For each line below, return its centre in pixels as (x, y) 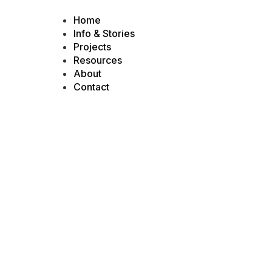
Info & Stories (104, 34)
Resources (97, 60)
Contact (91, 87)
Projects (92, 47)
